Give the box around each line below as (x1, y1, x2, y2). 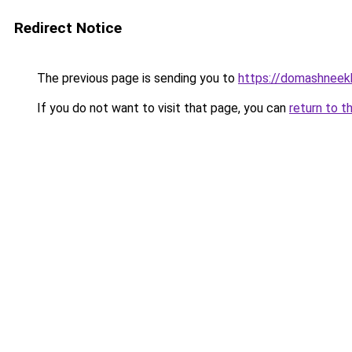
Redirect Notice (14, 19, 122, 37)
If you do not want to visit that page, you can (34, 101, 289, 115)
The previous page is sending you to (34, 71, 238, 86)
